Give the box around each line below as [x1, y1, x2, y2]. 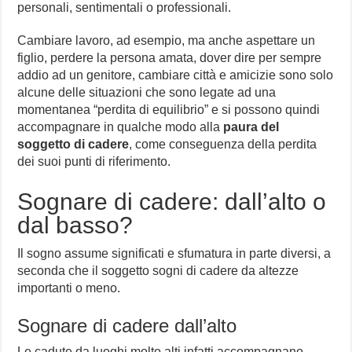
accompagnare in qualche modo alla [17, 119, 221, 134]
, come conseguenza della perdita [129, 137, 317, 151]
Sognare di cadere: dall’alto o [17, 188, 327, 214]
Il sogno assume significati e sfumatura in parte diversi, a [17, 246, 332, 260]
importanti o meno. [17, 280, 121, 295]
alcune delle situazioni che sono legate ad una [17, 85, 277, 99]
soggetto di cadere [17, 137, 130, 151]
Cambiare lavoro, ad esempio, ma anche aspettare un [17, 33, 316, 47]
